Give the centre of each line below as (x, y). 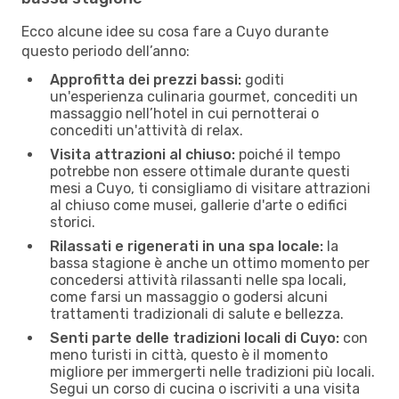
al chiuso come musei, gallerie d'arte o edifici (199, 205)
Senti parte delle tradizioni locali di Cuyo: (195, 338)
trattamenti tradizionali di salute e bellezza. (197, 313)
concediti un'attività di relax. (147, 130)
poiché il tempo (288, 154)
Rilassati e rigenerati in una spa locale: (187, 246)
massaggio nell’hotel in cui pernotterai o (184, 113)
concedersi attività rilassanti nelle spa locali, (198, 280)
